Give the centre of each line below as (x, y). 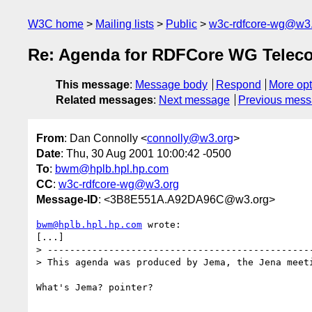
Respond (238, 85)
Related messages (104, 100)
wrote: (162, 224)
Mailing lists (125, 24)
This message (93, 85)
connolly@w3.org (190, 138)
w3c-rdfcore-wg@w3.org (119, 184)
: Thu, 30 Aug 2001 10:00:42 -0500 (146, 153)
